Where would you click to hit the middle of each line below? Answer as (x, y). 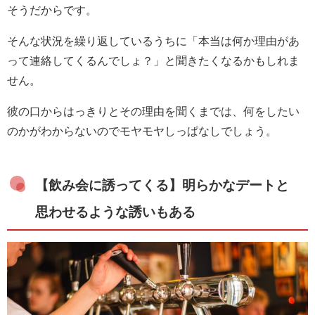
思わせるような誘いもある (115, 212)
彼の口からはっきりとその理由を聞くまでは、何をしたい (153, 111)
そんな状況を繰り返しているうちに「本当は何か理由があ (153, 40)
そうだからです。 (52, 9)
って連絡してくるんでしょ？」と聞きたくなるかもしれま (153, 60)
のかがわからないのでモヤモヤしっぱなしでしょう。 (142, 130)
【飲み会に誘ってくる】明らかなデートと (162, 185)
